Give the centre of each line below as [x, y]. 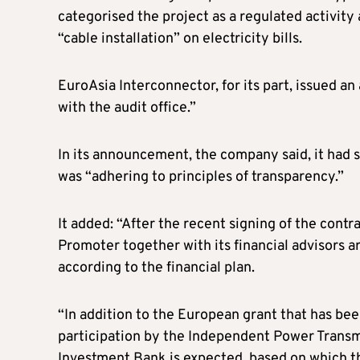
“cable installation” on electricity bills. [180, 39]
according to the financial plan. [156, 268]
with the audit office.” [127, 108]
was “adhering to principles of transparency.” [201, 178]
